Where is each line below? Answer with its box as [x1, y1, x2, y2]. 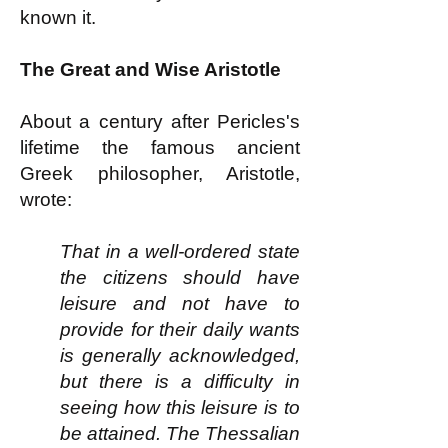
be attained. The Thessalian [60, 423, 300, 444]
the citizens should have [60, 267, 300, 288]
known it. [20, 7, 96, 28]
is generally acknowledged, [60, 345, 300, 366]
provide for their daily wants [60, 319, 300, 340]
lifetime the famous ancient [20, 137, 300, 158]
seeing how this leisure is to [60, 397, 300, 418]
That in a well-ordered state [60, 241, 300, 262]
